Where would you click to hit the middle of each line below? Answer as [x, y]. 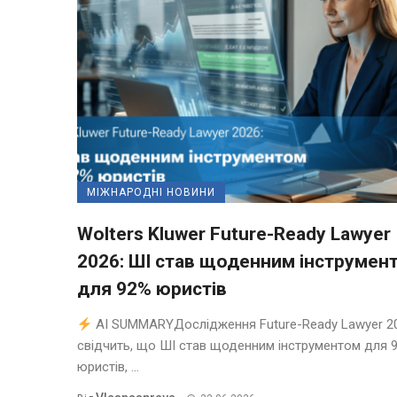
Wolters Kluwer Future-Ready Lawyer [234, 234]
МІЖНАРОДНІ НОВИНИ [151, 193]
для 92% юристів [152, 289]
